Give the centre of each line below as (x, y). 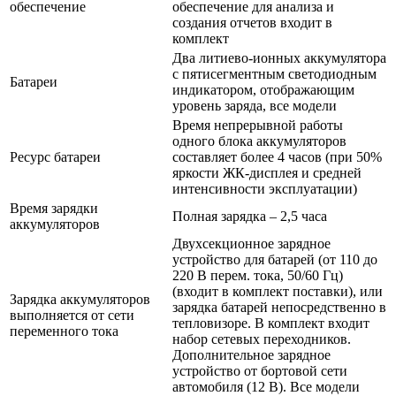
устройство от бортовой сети (260, 370)
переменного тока (64, 331)
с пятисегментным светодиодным (274, 73)
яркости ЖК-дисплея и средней (267, 172)
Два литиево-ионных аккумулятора (279, 57)
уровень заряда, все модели (255, 105)
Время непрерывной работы (258, 125)
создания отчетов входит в (252, 22)
